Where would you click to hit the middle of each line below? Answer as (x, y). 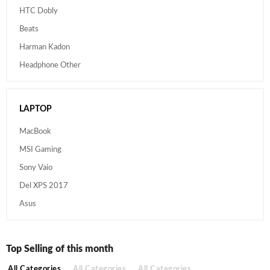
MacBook (35, 132)
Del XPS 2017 (44, 186)
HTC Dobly (39, 11)
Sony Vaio (36, 168)
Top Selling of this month (60, 249)
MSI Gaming (40, 150)
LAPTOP (36, 109)
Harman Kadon (45, 47)
